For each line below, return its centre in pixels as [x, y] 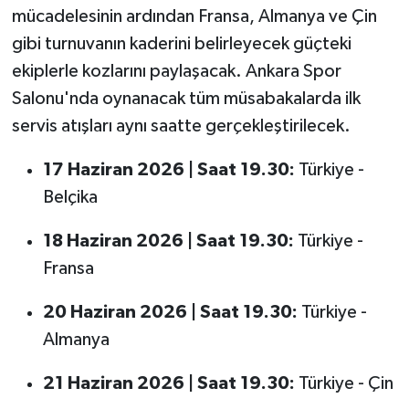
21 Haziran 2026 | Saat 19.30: [168, 383]
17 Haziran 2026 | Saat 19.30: [168, 169]
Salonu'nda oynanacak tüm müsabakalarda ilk [186, 98]
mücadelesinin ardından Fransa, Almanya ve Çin [194, 16]
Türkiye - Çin [344, 383]
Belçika [70, 197]
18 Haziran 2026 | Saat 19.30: [168, 241]
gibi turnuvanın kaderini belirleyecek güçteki [181, 43]
